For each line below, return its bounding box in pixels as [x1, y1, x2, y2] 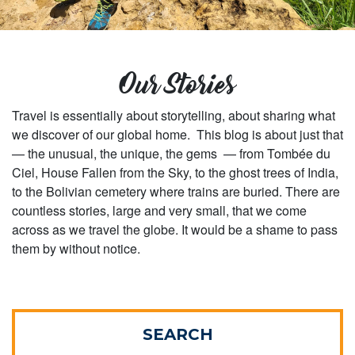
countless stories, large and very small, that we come [12, 201, 307, 220]
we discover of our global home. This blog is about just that [12, 125, 343, 144]
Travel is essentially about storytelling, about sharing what [12, 106, 335, 125]
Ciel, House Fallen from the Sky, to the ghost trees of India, [12, 163, 338, 182]
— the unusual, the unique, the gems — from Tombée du [12, 144, 330, 163]
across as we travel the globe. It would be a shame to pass [12, 220, 338, 239]
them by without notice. [12, 239, 140, 258]
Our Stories [119, 63, 236, 107]
